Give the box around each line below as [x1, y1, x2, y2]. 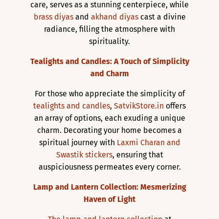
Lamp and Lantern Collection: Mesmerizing [33, 182, 186, 192]
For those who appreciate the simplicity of [34, 88, 185, 98]
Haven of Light [84, 194, 135, 204]
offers [164, 101, 186, 110]
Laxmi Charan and [116, 137, 180, 147]
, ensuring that [112, 150, 163, 159]
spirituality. [89, 36, 130, 46]
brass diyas [33, 12, 73, 22]
